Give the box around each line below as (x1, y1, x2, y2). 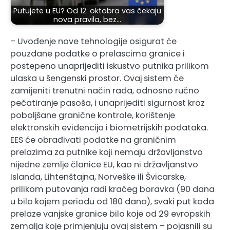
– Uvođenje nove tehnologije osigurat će (10, 35, 177, 48)
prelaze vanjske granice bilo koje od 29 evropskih (10, 208, 210, 220)
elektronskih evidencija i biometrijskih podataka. (10, 122, 208, 134)
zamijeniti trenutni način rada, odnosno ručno (10, 85, 199, 97)
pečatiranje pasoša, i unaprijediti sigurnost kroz (10, 97, 205, 109)
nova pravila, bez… (53, 14, 121, 25)
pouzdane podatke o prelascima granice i (10, 48, 185, 60)
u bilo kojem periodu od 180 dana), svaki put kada (10, 196, 214, 208)
